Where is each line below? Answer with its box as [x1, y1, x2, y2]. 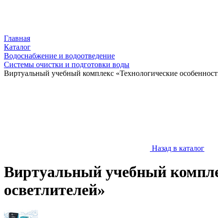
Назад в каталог [152, 144, 204, 152]
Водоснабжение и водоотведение [4, 52, 115, 60]
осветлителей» [4, 181, 105, 199]
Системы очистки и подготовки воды [4, 60, 129, 69]
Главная [4, 34, 30, 42]
